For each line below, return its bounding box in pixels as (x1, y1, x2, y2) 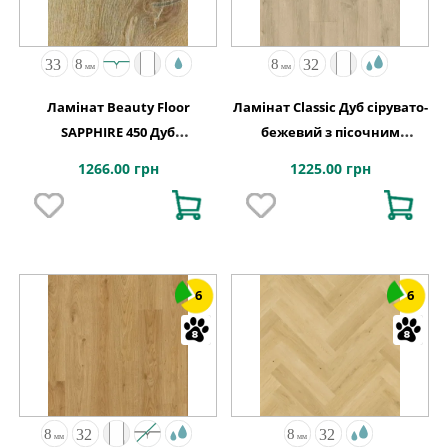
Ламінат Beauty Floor (46, 98, 190, 117)
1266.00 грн (77, 159, 159, 179)
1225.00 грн (289, 159, 371, 179)
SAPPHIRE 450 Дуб (61, 123, 175, 142)
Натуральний (72, 148, 164, 167)
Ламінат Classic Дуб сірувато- (232, 98, 428, 117)
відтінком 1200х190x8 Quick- (236, 148, 424, 167)
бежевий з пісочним (260, 123, 400, 142)
